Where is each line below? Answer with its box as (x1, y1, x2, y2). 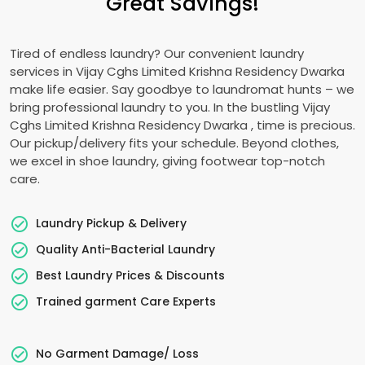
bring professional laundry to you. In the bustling (10, 99, 302, 116)
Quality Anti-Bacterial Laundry (36, 240, 215, 257)
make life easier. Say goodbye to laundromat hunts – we (10, 81, 354, 98)
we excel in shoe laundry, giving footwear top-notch (10, 152, 325, 169)
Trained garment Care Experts (36, 292, 216, 310)
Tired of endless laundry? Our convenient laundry (10, 45, 304, 62)
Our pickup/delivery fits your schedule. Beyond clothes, (10, 134, 339, 152)
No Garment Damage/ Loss (36, 345, 199, 362)
